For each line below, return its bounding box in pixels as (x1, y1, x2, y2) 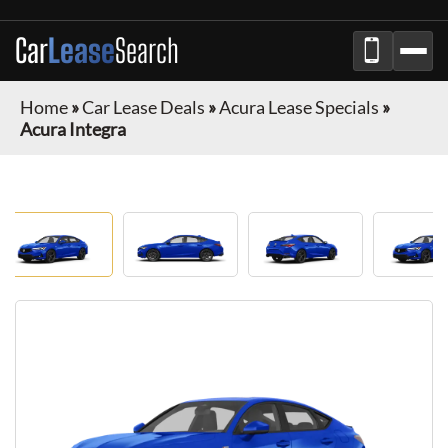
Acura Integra (20, 118, 126, 140)
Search (115, 32, 179, 70)
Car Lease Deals (82, 96, 205, 118)
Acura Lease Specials (219, 96, 379, 118)
